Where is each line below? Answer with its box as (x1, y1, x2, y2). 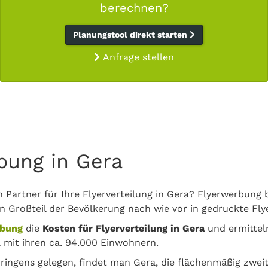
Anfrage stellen (100, 51, 174, 63)
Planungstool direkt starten (73, 30, 190, 39)
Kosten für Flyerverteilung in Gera (42, 223, 205, 234)
